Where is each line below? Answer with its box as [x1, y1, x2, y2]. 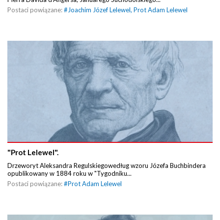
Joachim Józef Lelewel [68, 6, 131, 14]
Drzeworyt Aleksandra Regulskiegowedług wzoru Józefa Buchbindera [7, 161, 206, 169]
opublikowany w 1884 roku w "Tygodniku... [7, 169, 132, 177]
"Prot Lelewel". [7, 147, 58, 157]
